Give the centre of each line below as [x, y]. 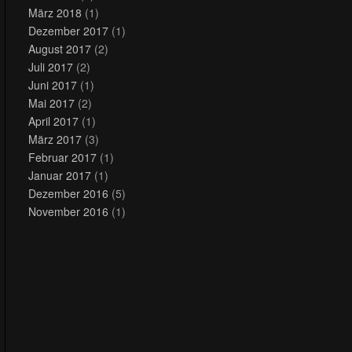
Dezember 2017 [68, 30]
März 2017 [55, 139]
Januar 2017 [60, 175]
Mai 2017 [51, 103]
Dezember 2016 [68, 193]
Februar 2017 [62, 157]
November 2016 [68, 211]
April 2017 [53, 121]
